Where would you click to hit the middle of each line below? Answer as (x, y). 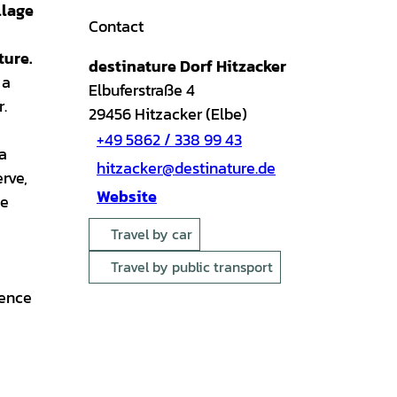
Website (127, 197)
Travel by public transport (192, 266)
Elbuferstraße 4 (142, 90)
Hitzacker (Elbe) (191, 113)
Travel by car (152, 234)
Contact (116, 26)
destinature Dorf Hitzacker (187, 66)
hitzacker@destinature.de (186, 168)
